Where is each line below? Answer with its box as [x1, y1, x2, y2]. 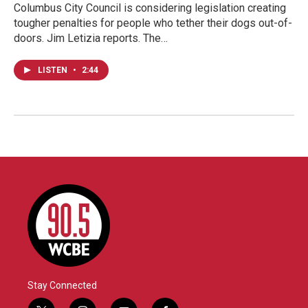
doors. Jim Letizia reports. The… [14, 31, 168, 45]
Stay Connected [27, 279, 97, 291]
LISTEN [38, 65, 69, 75]
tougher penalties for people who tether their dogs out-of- [14, 16, 292, 30]
